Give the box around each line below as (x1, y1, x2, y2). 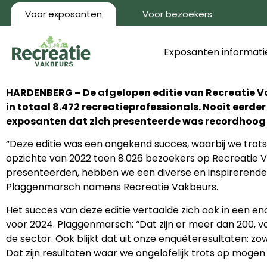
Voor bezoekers (142, 8, 213, 20)
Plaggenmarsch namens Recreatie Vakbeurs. (6, 180, 218, 194)
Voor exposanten (25, 8, 102, 20)
